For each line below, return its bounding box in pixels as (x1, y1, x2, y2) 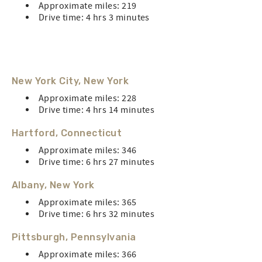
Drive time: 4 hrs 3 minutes (39, 12, 150, 23)
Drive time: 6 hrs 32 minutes (39, 208, 155, 220)
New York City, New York (12, 75, 129, 87)
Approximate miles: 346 (39, 144, 137, 156)
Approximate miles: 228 (39, 92, 137, 104)
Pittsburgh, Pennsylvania (12, 232, 136, 243)
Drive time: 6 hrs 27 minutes (39, 156, 155, 168)
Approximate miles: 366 (39, 249, 137, 260)
